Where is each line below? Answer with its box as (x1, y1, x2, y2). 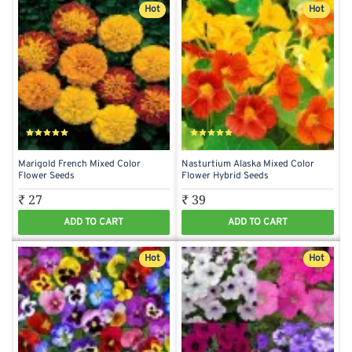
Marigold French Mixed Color (17, 158, 141, 171)
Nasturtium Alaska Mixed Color (181, 158, 315, 171)
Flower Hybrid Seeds (181, 170, 269, 183)
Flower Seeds (17, 170, 75, 183)
